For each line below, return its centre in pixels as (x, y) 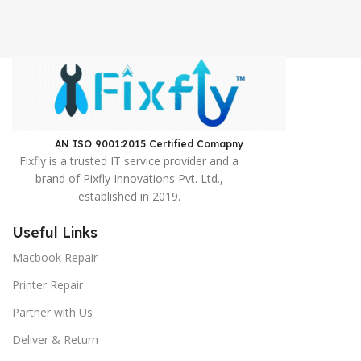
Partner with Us (52, 312)
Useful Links (55, 232)
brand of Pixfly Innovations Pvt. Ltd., (129, 178)
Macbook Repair (55, 257)
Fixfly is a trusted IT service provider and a (129, 160)
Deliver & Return (55, 339)
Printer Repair (48, 284)
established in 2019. (129, 196)
